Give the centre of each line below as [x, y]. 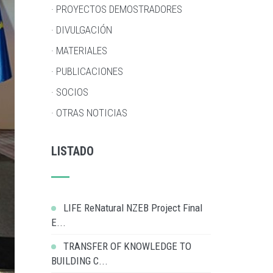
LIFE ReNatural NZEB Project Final [133, 208]
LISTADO [72, 151]
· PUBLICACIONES [87, 71]
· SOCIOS [69, 92]
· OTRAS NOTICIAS [89, 113]
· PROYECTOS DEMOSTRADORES [116, 9]
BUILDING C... [79, 261]
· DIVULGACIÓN [81, 30]
